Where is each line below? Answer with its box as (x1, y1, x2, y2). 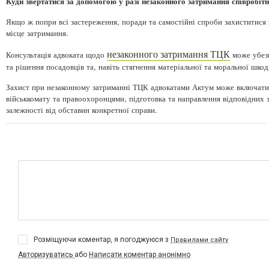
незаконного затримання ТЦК (107, 46, 230, 61)
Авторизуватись (18, 250, 74, 259)
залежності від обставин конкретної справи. (6, 103, 157, 115)
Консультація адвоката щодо (6, 48, 107, 60)
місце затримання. (6, 26, 68, 38)
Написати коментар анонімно (89, 250, 190, 259)
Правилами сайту (171, 235, 228, 244)
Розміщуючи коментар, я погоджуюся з (34, 235, 171, 244)
